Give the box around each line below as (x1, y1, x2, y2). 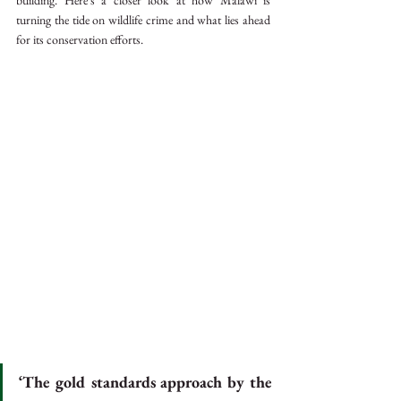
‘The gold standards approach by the (19, 371, 272, 392)
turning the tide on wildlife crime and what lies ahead (16, 12, 270, 28)
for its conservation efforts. (16, 31, 143, 47)
